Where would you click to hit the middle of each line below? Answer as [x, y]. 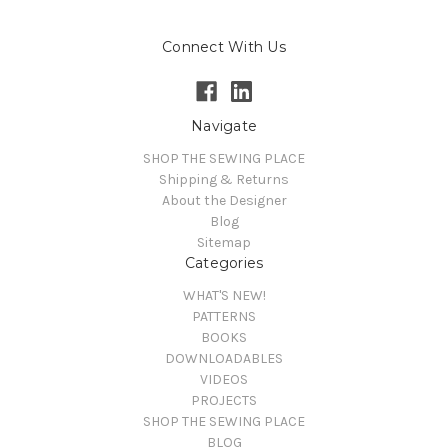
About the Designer [224, 200]
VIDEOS [224, 379]
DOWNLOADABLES [224, 358]
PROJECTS [224, 400]
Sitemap [224, 242]
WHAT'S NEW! [224, 295]
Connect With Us [224, 46]
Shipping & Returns [224, 179]
